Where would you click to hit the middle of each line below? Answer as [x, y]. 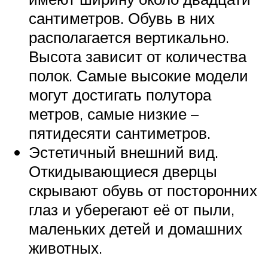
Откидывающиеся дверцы [123, 171]
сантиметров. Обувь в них [122, 18]
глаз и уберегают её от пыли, [132, 210]
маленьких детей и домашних [135, 229]
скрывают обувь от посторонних [143, 191]
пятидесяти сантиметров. [120, 133]
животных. [66, 248]
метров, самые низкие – [114, 114]
